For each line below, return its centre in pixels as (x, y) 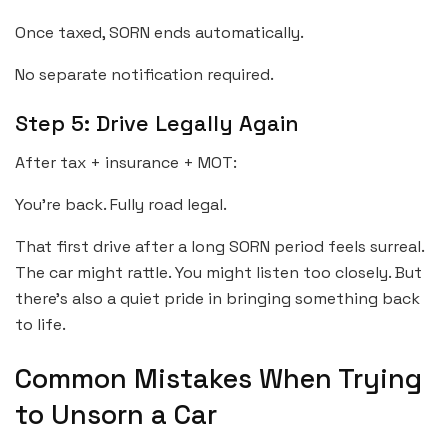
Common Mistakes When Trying (218, 378)
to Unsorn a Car (116, 414)
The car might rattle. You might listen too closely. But (218, 272)
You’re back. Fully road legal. (121, 204)
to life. (40, 324)
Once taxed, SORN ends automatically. (159, 32)
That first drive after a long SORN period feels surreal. (219, 246)
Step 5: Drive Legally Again (157, 124)
